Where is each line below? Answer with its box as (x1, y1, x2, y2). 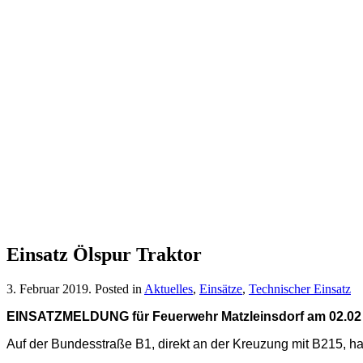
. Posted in (88, 281, 144, 296)
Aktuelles (144, 281, 193, 296)
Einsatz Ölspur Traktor (6, 243, 202, 265)
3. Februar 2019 (6, 281, 88, 296)
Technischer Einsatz (249, 281, 351, 296)
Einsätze (199, 281, 242, 296)
